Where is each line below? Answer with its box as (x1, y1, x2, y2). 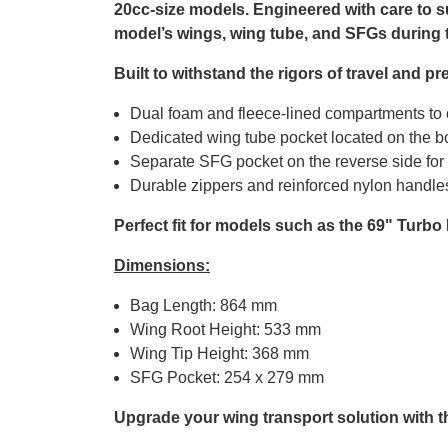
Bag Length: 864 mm (130, 297, 277, 315)
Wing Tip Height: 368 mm (130, 345, 309, 363)
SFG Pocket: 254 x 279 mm (130, 369, 324, 387)
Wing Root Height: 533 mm (130, 321, 321, 339)
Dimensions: (114, 257, 210, 275)
